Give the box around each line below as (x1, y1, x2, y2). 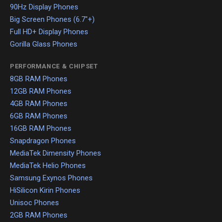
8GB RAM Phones (10, 74, 67, 84)
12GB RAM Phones (10, 87, 71, 96)
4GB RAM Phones (10, 99, 67, 109)
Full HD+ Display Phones (10, 27, 88, 37)
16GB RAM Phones (10, 124, 71, 133)
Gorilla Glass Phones (10, 40, 77, 49)
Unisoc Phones (10, 198, 59, 208)
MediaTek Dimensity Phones (10, 149, 101, 158)
